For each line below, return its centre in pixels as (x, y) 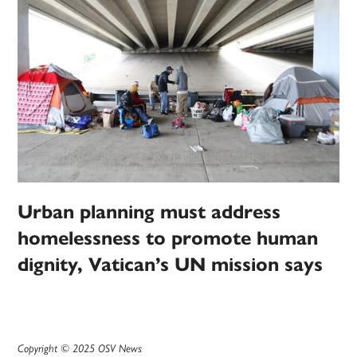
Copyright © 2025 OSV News (80, 349)
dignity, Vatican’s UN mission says (171, 265)
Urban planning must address (149, 212)
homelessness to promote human (168, 239)
